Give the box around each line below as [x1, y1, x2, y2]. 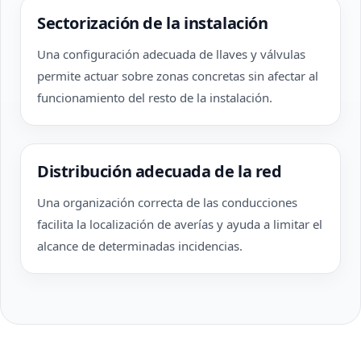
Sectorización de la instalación [37, 12, 268, 34]
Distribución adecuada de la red [37, 160, 282, 182]
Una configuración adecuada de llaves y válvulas [37, 46, 305, 62]
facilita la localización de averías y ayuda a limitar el [37, 216, 322, 232]
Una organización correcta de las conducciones [37, 194, 297, 210]
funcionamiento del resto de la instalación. [37, 89, 272, 106]
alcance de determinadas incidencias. [37, 238, 243, 254]
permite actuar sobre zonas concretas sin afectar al [37, 68, 318, 84]
